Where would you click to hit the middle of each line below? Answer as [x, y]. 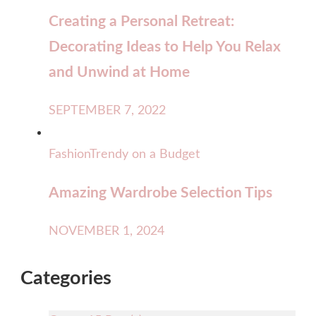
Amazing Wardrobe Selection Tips [160, 193]
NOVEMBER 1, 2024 [107, 231]
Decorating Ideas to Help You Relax [165, 47]
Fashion [69, 154]
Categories [66, 278]
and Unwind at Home [119, 72]
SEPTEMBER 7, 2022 [107, 110]
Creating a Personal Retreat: [141, 21]
